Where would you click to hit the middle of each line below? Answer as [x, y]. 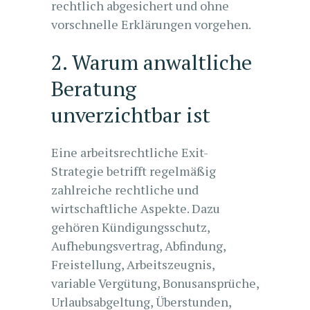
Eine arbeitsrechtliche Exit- [130, 152]
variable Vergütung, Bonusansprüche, [155, 283]
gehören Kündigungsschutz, [130, 227]
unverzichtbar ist [131, 115]
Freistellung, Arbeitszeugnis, [133, 264]
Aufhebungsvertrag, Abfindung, [138, 246]
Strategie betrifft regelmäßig [134, 171]
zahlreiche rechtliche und [125, 190]
